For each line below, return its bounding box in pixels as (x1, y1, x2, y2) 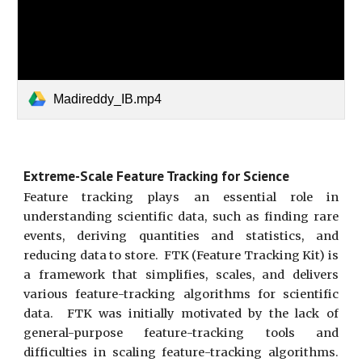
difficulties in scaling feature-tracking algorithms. (23, 345, 339, 360)
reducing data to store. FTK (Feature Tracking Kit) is (23, 248, 339, 263)
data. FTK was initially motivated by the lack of (23, 306, 339, 321)
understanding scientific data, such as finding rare (23, 209, 339, 224)
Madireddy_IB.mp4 (53, 91, 162, 106)
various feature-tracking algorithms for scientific (23, 287, 339, 301)
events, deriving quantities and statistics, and (23, 229, 339, 243)
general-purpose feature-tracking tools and (23, 326, 339, 340)
